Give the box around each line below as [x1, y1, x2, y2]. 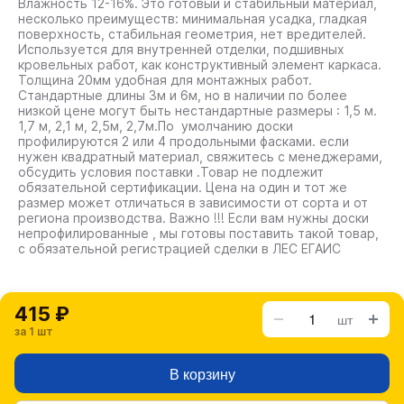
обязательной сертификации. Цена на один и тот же [18, 179, 347, 195]
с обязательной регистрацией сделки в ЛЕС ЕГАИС [18, 241, 341, 256]
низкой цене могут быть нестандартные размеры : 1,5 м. [18, 103, 377, 118]
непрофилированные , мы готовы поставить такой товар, [18, 225, 379, 241]
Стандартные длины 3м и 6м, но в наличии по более [18, 87, 347, 103]
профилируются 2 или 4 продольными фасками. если [18, 133, 349, 149]
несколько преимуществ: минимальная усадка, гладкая [18, 11, 367, 26]
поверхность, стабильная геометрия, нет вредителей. [18, 26, 366, 41]
